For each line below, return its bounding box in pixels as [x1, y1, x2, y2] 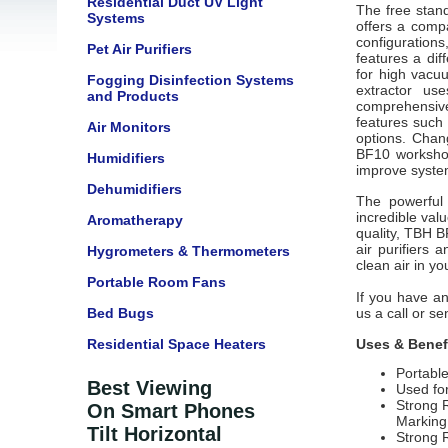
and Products [87, 88, 179, 104]
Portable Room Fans [87, 274, 226, 290]
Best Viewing [87, 377, 212, 399]
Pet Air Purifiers [87, 41, 192, 57]
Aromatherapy [87, 212, 183, 228]
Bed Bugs [87, 305, 154, 321]
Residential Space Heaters [87, 336, 266, 352]
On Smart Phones [87, 400, 255, 422]
